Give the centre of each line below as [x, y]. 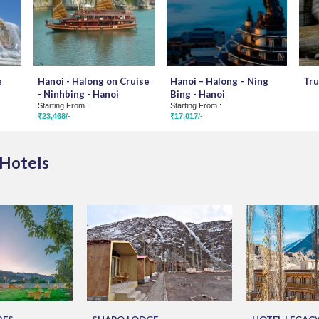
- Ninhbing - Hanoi [78, 94]
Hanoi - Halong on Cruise [93, 81]
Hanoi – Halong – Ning [220, 81]
